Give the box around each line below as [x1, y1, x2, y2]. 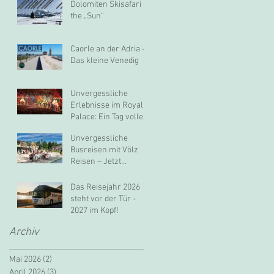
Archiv [9, 226, 39, 239]
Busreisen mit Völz [70, 145, 138, 156]
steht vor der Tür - [70, 194, 136, 205]
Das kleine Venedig [70, 56, 139, 67]
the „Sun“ [70, 11, 104, 22]
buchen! [70, 168, 100, 179]
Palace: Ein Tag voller [70, 112, 147, 123]
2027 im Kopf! [70, 206, 119, 217]
